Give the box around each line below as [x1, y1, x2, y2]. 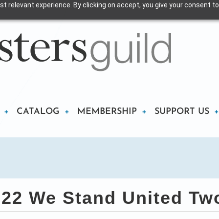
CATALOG [17, 107, 60, 116]
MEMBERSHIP [77, 107, 137, 116]
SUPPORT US [154, 107, 209, 116]
